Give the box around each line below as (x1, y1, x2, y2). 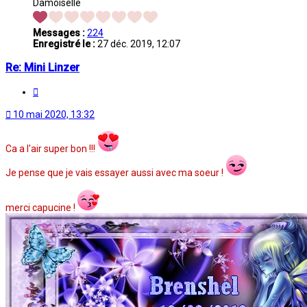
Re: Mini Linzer (5, 60, 79, 74)
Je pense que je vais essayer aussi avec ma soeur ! (5, 167, 225, 179)
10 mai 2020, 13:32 (13, 109, 95, 121)
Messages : (33, 27, 85, 39)
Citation (38, 84, 71, 96)
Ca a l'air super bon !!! (5, 143, 97, 155)
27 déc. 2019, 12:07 (95, 38, 180, 50)
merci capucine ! (5, 202, 77, 214)
